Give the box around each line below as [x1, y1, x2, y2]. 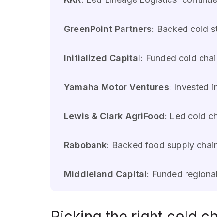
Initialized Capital [64, 53, 141, 63]
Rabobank [64, 140, 107, 151]
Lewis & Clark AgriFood [64, 111, 165, 122]
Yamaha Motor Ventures [64, 82, 169, 93]
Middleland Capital [64, 169, 147, 180]
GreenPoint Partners [64, 24, 152, 34]
